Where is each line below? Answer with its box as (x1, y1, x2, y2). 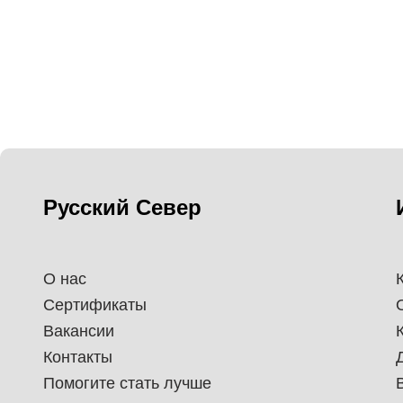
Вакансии (43, 322, 114, 340)
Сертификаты (43, 296, 147, 314)
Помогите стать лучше (43, 374, 211, 392)
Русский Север (43, 195, 201, 219)
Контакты (43, 348, 112, 366)
